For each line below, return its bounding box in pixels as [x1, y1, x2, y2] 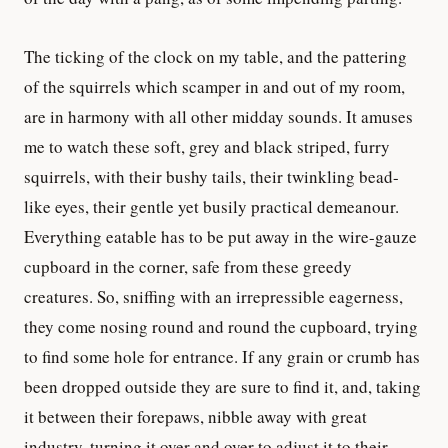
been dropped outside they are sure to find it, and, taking [24, 374, 421, 398]
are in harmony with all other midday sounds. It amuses [24, 104, 413, 128]
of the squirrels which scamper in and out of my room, [24, 74, 405, 98]
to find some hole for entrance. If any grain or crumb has [24, 344, 420, 368]
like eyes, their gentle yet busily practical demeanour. [24, 194, 399, 218]
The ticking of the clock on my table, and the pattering [24, 44, 407, 68]
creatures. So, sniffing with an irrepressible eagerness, [24, 284, 403, 308]
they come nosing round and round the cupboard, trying [24, 314, 418, 338]
